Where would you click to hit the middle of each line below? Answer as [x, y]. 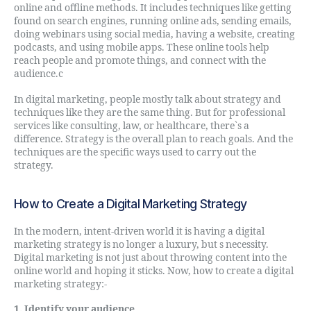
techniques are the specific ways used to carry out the [135, 152]
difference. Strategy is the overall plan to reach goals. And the [153, 139]
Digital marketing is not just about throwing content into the [150, 258]
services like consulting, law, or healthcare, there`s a [132, 126]
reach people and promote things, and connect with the [140, 61]
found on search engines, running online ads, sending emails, [153, 21]
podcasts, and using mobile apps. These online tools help [142, 48]
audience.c [39, 74]
